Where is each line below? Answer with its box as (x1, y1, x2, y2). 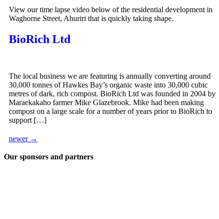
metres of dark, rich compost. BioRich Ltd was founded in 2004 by (9, 89, 216, 98)
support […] (9, 116, 46, 125)
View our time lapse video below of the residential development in (9, 5, 213, 14)
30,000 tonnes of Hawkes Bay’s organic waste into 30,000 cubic (9, 81, 208, 89)
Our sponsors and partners (4, 153, 93, 161)
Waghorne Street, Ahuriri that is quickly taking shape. (9, 14, 174, 22)
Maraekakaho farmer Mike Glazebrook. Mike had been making (9, 98, 204, 107)
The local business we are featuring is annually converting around (9, 72, 211, 81)
